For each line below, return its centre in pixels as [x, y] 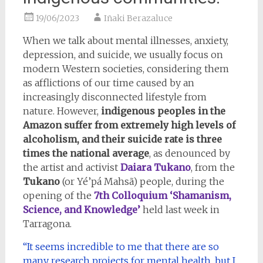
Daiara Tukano [155, 168]
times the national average [86, 154]
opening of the [58, 196]
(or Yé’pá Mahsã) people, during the [142, 182]
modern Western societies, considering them [126, 69]
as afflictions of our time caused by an [108, 83]
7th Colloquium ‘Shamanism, [162, 196]
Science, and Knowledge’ [82, 210]
